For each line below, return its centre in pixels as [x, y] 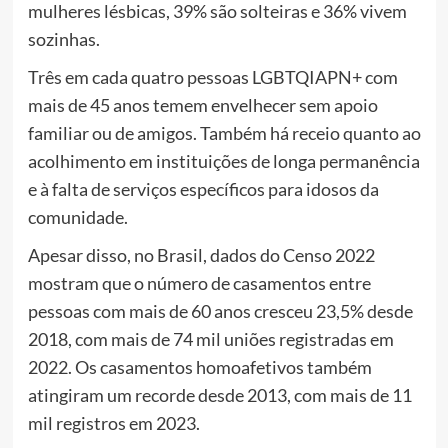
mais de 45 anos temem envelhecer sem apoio [202, 104]
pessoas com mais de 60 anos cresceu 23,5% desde [220, 310]
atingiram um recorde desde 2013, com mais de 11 [219, 394]
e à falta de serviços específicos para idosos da [203, 188]
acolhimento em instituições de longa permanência [223, 160]
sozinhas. [63, 38]
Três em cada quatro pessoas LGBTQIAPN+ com [212, 76]
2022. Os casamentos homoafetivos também [199, 366]
